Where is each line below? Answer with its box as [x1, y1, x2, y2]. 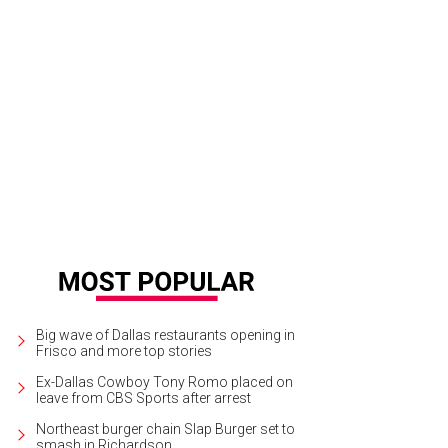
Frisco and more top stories [36, 342, 212, 359]
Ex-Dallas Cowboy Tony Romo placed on [36, 373, 293, 390]
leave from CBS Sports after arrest [36, 389, 251, 406]
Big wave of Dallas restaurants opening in [36, 326, 295, 343]
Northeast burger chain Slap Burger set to [36, 420, 295, 437]
